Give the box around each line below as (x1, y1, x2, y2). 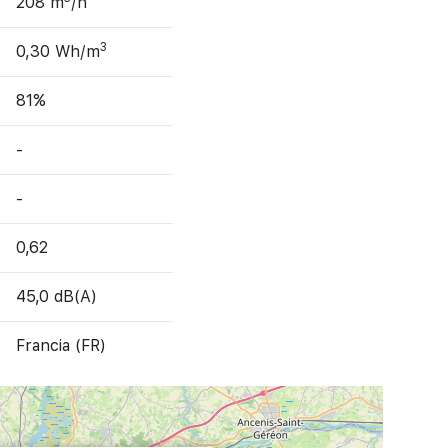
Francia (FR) (16, 335, 107, 355)
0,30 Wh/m (16, 41, 101, 61)
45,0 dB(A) (16, 286, 98, 306)
